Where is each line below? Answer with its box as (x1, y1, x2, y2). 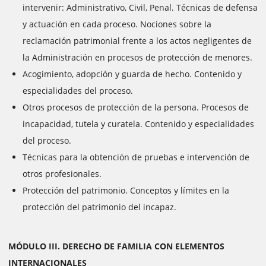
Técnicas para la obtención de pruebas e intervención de (23, 151, 249, 163)
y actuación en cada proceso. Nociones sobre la (23, 18, 211, 30)
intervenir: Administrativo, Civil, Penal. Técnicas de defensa (23, 2, 258, 13)
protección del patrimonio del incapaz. (23, 201, 176, 213)
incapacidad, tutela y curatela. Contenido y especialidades (23, 118, 254, 129)
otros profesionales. (23, 168, 102, 179)
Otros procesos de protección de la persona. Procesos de (23, 102, 249, 113)
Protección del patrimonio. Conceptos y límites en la (23, 185, 229, 196)
